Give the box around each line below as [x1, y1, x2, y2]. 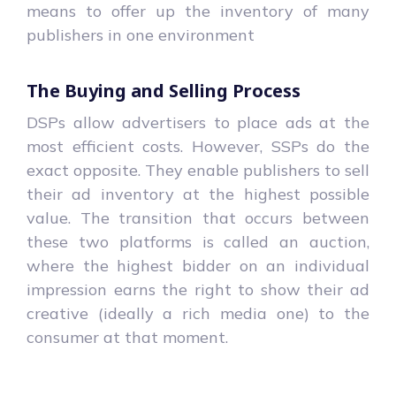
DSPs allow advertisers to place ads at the [27, 111, 369, 133]
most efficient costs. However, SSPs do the [27, 135, 369, 156]
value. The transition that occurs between [27, 207, 369, 228]
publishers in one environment [27, 24, 255, 45]
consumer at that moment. [27, 326, 228, 347]
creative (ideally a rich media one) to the [27, 302, 369, 324]
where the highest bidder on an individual [27, 255, 369, 276]
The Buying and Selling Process [27, 78, 301, 103]
